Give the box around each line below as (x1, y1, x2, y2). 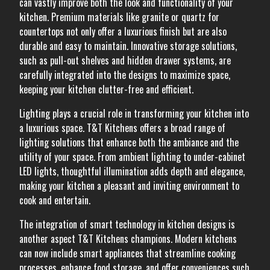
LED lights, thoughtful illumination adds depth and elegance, (19, 164, 245, 178)
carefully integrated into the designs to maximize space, (19, 67, 230, 82)
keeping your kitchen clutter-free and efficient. (19, 82, 193, 96)
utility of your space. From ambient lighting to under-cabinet (19, 149, 245, 164)
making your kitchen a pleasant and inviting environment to (19, 178, 239, 193)
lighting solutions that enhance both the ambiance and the (19, 135, 239, 149)
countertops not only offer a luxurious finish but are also (19, 24, 227, 39)
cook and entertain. (19, 193, 90, 207)
